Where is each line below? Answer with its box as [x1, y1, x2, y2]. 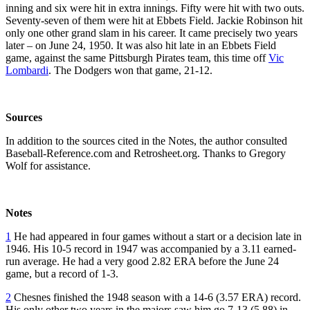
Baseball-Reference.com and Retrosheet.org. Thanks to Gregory [6, 147, 286, 159]
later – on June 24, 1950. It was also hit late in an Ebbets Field [6, 39, 276, 51]
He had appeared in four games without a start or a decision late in [11, 230, 302, 242]
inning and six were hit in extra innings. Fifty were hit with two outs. [6, 1, 304, 14]
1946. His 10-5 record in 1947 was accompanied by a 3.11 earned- [6, 242, 296, 255]
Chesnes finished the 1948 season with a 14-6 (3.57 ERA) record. [11, 291, 301, 303]
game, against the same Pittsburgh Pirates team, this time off [6, 51, 268, 64]
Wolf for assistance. [6, 159, 91, 172]
